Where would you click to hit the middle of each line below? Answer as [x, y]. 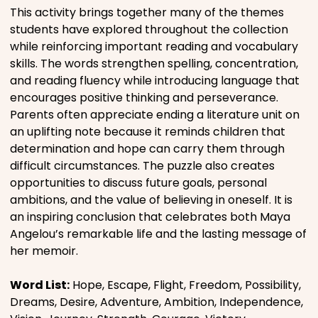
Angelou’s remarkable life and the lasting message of [158, 234]
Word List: [40, 285]
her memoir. [44, 251]
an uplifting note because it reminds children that [148, 131]
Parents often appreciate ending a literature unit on [155, 114]
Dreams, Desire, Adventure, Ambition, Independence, [157, 302]
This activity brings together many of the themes [147, 12]
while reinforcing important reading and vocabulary [154, 46]
